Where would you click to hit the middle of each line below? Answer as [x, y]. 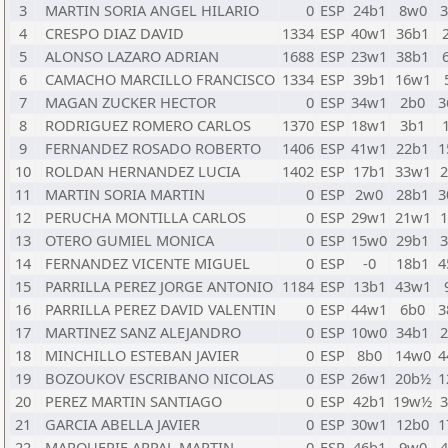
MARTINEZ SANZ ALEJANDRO [143, 332]
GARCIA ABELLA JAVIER [122, 424]
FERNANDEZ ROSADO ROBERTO [153, 148]
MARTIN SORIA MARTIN [125, 194]
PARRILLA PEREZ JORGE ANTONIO [159, 286]
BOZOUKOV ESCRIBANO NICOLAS [159, 378]
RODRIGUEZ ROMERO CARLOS [148, 125]
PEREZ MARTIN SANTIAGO [133, 401]
